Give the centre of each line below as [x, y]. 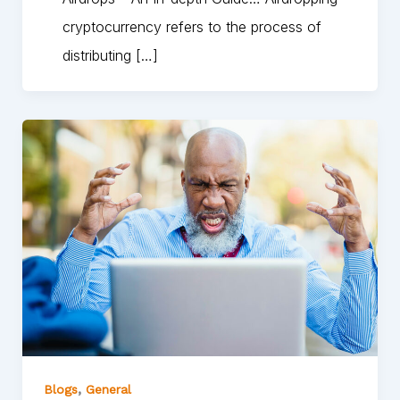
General [108, 390]
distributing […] [110, 55]
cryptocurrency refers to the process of [192, 26]
